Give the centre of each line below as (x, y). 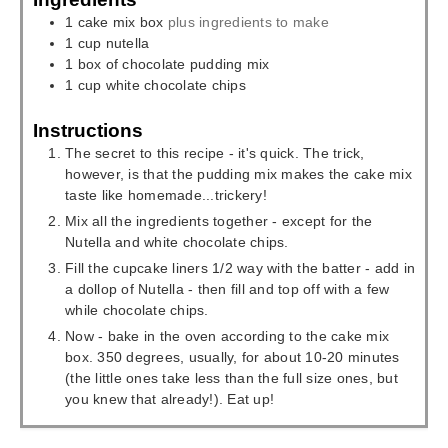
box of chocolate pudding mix (173, 64)
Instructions (88, 130)
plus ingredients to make (248, 22)
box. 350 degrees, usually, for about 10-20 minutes (232, 356)
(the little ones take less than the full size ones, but (231, 377)
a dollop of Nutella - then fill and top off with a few (227, 288)
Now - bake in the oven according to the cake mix (227, 335)
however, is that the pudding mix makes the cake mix (238, 173)
